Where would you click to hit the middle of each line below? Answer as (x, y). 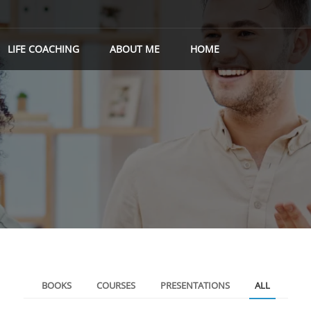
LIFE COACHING (43, 49)
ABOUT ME (135, 49)
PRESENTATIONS (195, 285)
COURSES (116, 285)
